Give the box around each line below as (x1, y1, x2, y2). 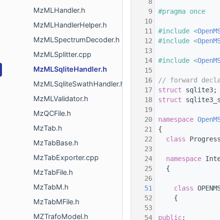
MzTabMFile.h (33, 197, 80, 206)
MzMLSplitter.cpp (33, 50, 91, 59)
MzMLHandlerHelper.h (33, 21, 107, 29)
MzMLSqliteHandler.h (33, 65, 107, 74)
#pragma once (158, 7, 205, 15)
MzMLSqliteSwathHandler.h (33, 80, 125, 88)
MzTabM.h (33, 183, 69, 192)
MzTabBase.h (33, 138, 79, 147)
